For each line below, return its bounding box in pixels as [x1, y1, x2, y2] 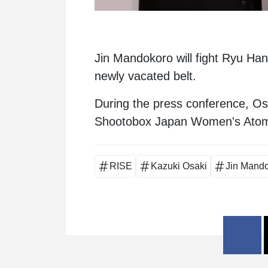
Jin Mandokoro [95, 51, 173, 65]
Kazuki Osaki [151, 160, 208, 171]
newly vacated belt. [95, 69, 196, 83]
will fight [173, 51, 222, 65]
